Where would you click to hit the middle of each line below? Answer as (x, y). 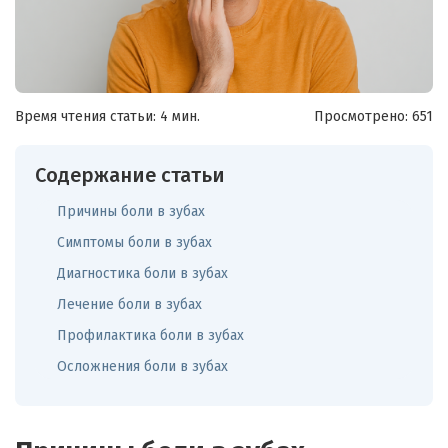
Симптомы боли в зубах (134, 242)
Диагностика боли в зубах (142, 273)
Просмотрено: (361, 116)
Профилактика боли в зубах (150, 335)
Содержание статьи (130, 174)
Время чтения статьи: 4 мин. (107, 116)
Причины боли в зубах (131, 211)
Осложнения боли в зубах (142, 366)
